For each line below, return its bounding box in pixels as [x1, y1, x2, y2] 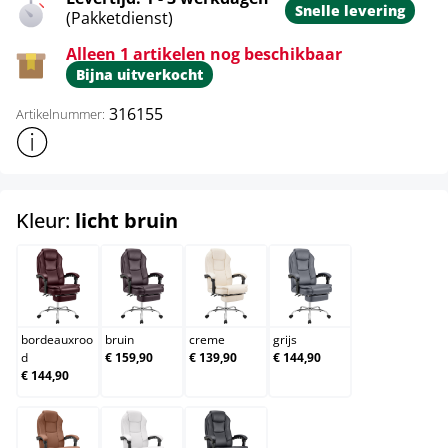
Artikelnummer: [16, 104, 105, 123]
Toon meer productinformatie [15, 126, 214, 146]
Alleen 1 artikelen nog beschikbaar [66, 43, 342, 66]
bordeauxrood [56, 287, 156, 308]
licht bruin [75, 207, 178, 235]
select [177, 206, 237, 234]
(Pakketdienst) [66, 7, 173, 30]
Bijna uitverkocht [76, 65, 203, 85]
